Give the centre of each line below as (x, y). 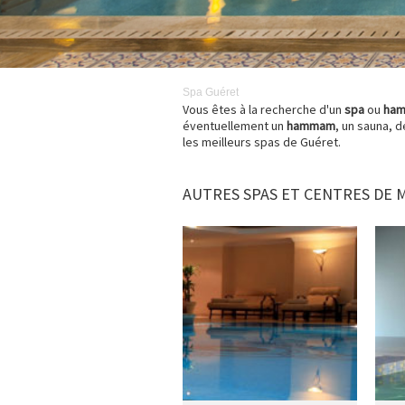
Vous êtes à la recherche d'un (264, 109)
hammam (311, 126)
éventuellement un (235, 126)
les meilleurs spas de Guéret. (262, 142)
